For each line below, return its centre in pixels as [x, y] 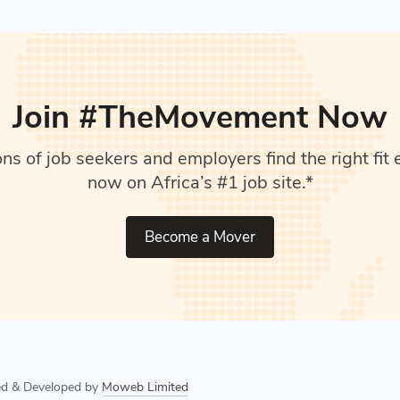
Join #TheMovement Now [200, 117]
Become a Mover [200, 237]
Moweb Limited [146, 387]
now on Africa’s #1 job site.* [200, 182]
